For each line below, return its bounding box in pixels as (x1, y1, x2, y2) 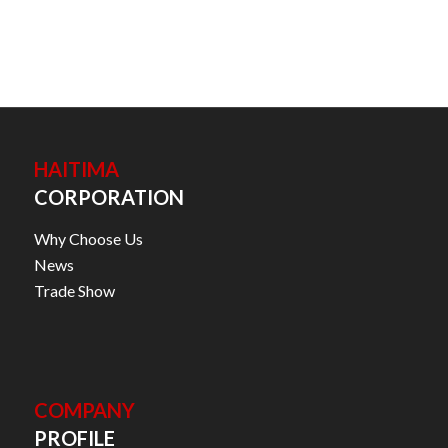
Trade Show (33, 280, 115, 300)
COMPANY (33, 398, 135, 423)
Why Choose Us (33, 228, 143, 248)
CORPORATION (33, 185, 184, 210)
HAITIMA (33, 157, 119, 182)
